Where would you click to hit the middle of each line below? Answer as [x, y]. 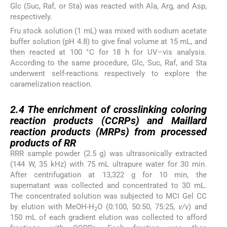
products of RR [43, 143]
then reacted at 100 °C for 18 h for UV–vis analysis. [108, 52]
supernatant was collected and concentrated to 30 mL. [108, 186]
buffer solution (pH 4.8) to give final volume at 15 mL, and [108, 41]
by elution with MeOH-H [52, 207]
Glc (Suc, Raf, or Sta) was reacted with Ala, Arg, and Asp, [108, 6]
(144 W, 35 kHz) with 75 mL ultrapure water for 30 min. [108, 164]
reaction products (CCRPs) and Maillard [108, 121]
